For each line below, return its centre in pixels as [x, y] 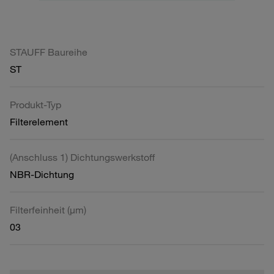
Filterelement [39, 121]
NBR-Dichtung [42, 174]
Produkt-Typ [35, 104]
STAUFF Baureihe [49, 52]
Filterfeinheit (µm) [48, 209]
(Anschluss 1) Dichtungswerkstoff [82, 157]
